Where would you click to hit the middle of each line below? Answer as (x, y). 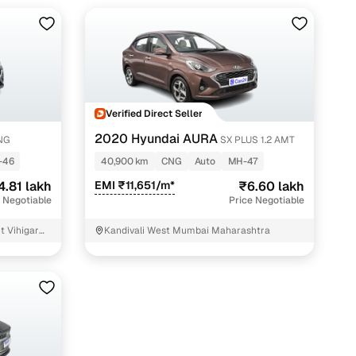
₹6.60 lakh (272, 187)
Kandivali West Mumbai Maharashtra (188, 231)
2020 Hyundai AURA (157, 139)
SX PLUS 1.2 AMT (258, 140)
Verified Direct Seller (155, 113)
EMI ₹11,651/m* (135, 186)
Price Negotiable (267, 201)
